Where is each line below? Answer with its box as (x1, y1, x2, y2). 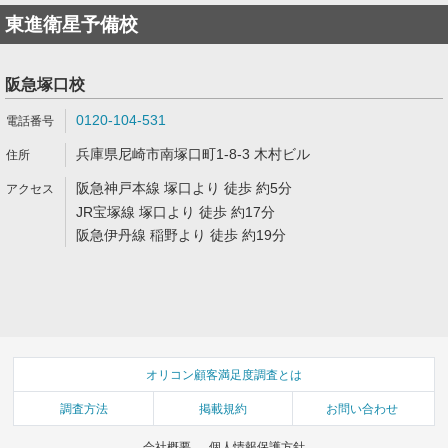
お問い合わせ (326, 401, 399, 416)
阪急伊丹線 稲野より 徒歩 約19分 (76, 227, 286, 243)
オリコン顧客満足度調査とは (146, 367, 302, 382)
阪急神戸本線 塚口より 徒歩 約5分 (76, 180, 292, 196)
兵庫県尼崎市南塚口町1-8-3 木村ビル (76, 146, 310, 162)
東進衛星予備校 (5, 14, 138, 35)
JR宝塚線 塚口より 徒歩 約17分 (76, 204, 275, 220)
